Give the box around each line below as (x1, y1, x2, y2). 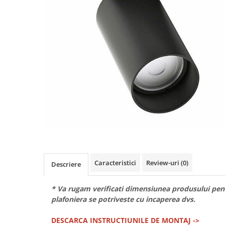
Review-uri (146, 158, 181, 168)
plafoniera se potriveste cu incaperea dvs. (51, 194, 195, 204)
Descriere (51, 160, 81, 169)
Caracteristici (94, 158, 136, 168)
